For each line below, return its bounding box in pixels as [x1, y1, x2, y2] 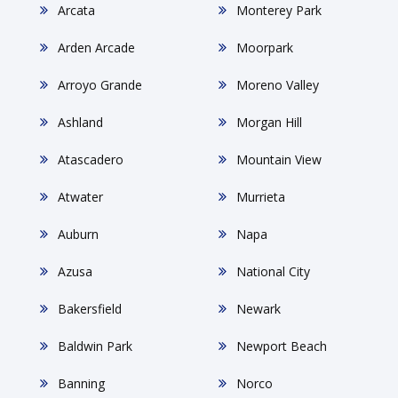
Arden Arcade [58, 38, 135, 56]
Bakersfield [58, 299, 122, 317]
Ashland [58, 113, 103, 131]
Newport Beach [236, 337, 327, 354]
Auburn [58, 225, 99, 243]
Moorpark [236, 38, 293, 56]
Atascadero [58, 150, 123, 168]
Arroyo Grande [58, 76, 142, 93]
